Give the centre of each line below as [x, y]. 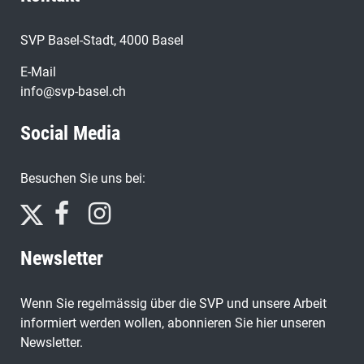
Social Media [70, 133]
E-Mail [38, 71]
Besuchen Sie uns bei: [83, 178]
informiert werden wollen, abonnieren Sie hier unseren [173, 323]
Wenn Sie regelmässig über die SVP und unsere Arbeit [173, 303]
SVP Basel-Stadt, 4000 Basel [102, 40]
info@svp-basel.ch [73, 91]
